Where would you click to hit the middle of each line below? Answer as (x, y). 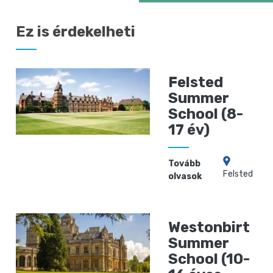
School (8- (206, 114)
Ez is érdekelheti (76, 31)
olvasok (185, 176)
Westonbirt (209, 227)
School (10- (209, 259)
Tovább (185, 163)
